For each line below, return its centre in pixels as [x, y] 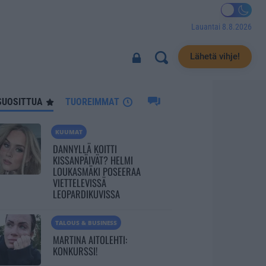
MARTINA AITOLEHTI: [90, 240]
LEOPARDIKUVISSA [86, 194]
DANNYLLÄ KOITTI [85, 149]
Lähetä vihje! [215, 56]
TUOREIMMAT [92, 102]
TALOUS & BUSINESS [86, 223]
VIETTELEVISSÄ [79, 183]
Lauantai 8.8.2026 [221, 26]
